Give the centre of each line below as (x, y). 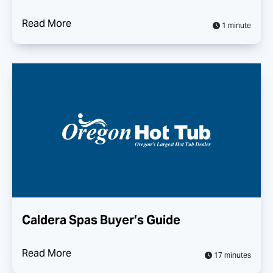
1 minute (236, 25)
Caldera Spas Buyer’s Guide (101, 220)
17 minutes (232, 255)
